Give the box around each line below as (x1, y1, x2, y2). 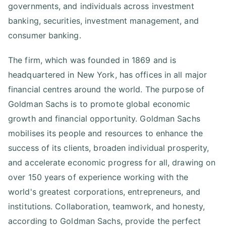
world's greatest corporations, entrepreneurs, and (8, 186, 200, 197)
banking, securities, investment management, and (8, 15, 199, 26)
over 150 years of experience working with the (8, 172, 189, 182)
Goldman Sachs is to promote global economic (8, 98, 191, 109)
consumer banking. (8, 30, 81, 40)
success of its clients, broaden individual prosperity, (8, 142, 209, 153)
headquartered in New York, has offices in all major (8, 69, 207, 80)
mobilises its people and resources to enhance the (8, 128, 203, 138)
